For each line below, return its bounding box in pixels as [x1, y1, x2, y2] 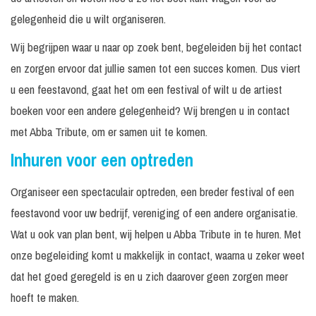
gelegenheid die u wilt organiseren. [11, 11, 166, 28]
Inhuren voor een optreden [11, 148, 193, 173]
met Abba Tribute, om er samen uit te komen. [11, 123, 207, 140]
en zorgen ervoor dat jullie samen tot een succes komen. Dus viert [11, 60, 300, 77]
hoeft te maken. [11, 289, 79, 306]
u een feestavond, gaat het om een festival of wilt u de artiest [11, 81, 282, 98]
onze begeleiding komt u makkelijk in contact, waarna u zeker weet [11, 247, 305, 264]
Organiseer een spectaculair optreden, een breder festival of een [11, 183, 294, 200]
